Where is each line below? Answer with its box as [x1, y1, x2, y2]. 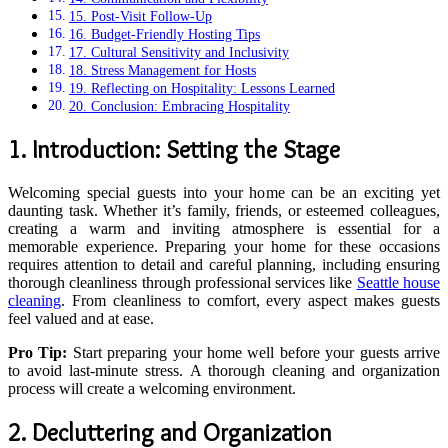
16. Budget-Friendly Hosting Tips [68, 26, 260, 43]
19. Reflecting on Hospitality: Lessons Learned [68, 80, 335, 97]
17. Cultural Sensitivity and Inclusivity [68, 44, 289, 61]
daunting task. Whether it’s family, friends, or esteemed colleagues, [8, 202, 440, 219]
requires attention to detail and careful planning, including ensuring [8, 256, 440, 273]
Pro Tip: [8, 344, 68, 361]
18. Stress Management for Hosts [68, 62, 256, 79]
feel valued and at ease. [8, 310, 154, 327]
